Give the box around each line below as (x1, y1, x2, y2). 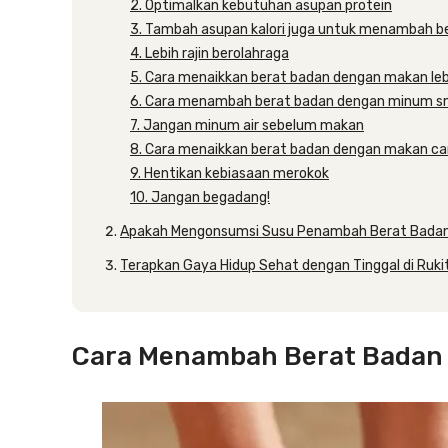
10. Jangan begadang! (130, 189, 270, 206)
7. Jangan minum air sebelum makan (130, 117, 364, 134)
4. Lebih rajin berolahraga (130, 45, 289, 62)
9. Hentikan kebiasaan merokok (130, 165, 329, 182)
